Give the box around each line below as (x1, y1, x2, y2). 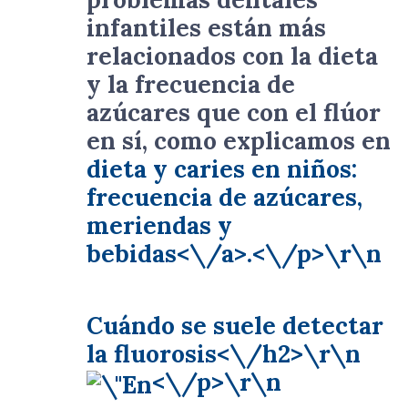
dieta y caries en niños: (87, 153, 357, 185)
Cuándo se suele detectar (87, 310, 383, 342)
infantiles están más (87, 12, 326, 44)
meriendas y (87, 209, 232, 241)
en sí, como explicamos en (87, 125, 391, 157)
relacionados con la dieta (87, 40, 378, 72)
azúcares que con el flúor (87, 97, 381, 128)
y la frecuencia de (87, 68, 295, 100)
